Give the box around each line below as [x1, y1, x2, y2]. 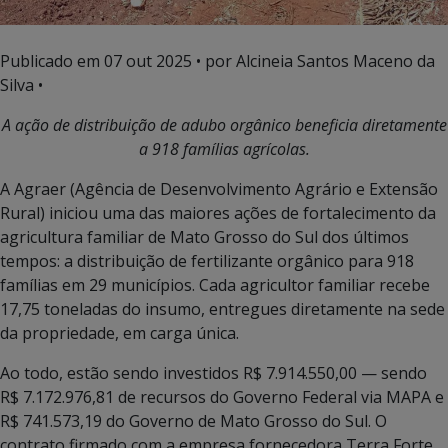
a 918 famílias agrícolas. [138, 138, 310, 160]
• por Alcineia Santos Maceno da [192, 50, 435, 72]
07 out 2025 [104, 50, 192, 72]
